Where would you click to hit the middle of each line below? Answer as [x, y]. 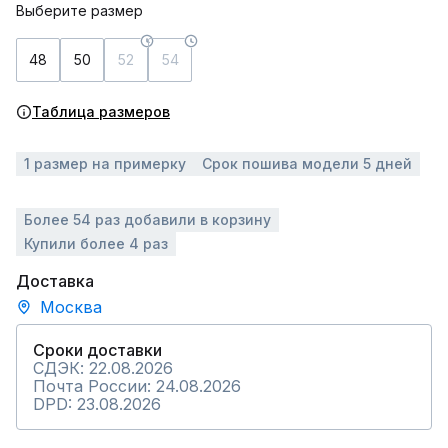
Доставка [55, 281]
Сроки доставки [97, 350]
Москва [71, 307]
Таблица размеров [101, 111]
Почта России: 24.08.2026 [137, 386]
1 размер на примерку [105, 163]
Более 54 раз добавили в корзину [147, 219]
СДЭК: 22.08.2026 [103, 368]
